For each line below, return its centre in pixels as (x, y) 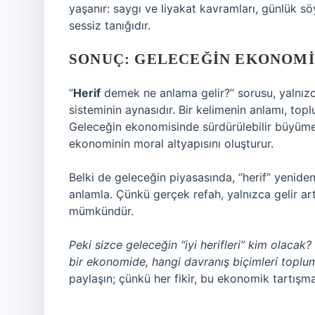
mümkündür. (101, 211)
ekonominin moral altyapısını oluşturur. (171, 143)
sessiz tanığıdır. (110, 25)
